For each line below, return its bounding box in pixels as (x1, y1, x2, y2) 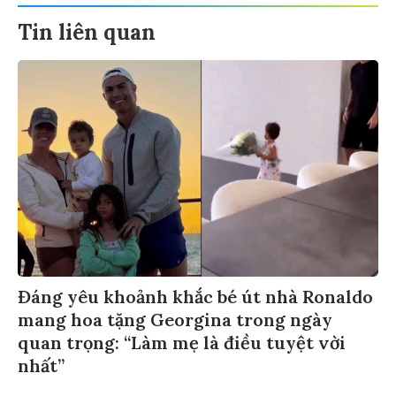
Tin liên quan (18, 15, 156, 43)
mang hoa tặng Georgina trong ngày (18, 305, 332, 328)
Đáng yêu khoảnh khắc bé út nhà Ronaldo (18, 282, 373, 305)
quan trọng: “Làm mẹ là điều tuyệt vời (18, 328, 346, 351)
